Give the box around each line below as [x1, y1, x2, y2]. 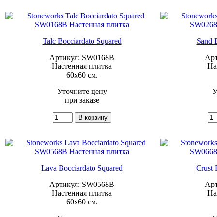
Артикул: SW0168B [49, 53, 114, 62]
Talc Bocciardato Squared [42, 36, 122, 45]
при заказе [64, 95, 99, 104]
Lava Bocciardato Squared [41, 163, 123, 172]
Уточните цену [57, 87, 107, 95]
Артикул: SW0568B [49, 180, 114, 188]
